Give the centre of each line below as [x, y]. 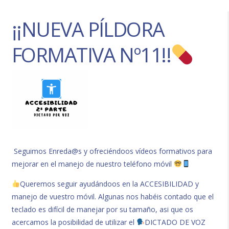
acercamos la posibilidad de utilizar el [74, 222]
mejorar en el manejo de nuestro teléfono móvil [93, 164]
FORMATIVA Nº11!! [91, 54]
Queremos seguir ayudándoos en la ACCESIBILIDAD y [109, 184]
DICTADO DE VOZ [175, 222]
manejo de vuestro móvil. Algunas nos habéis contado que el [113, 196]
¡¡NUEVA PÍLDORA [88, 29]
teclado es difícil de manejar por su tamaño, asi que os [103, 209]
